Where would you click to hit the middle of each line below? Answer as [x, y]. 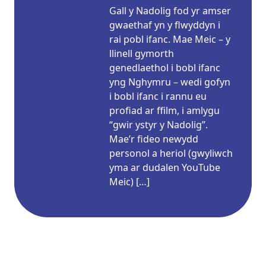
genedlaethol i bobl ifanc [165, 68]
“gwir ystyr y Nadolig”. [159, 125]
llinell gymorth [142, 53]
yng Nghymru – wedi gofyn [170, 82]
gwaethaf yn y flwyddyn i [165, 25]
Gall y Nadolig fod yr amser [170, 11]
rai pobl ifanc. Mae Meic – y [170, 39]
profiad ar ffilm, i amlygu [164, 110]
